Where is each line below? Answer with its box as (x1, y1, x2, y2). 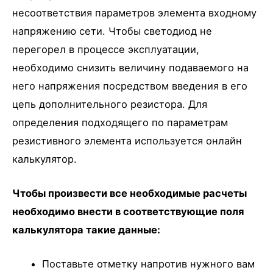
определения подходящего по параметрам (12, 116, 228, 129)
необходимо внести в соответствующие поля (12, 205, 244, 218)
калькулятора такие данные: (12, 223, 160, 236)
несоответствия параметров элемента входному (12, 6, 257, 19)
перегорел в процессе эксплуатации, (12, 43, 199, 55)
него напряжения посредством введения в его (12, 79, 247, 92)
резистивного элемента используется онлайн (12, 134, 242, 147)
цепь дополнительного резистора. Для (12, 97, 207, 110)
